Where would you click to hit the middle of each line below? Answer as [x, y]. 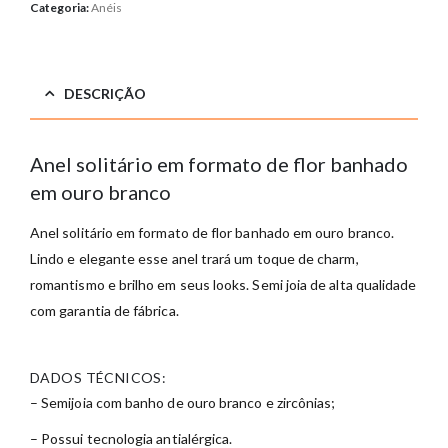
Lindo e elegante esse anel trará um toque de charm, [196, 258]
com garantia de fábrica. [104, 310]
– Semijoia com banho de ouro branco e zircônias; [183, 402]
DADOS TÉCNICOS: [98, 377]
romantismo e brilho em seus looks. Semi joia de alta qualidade [223, 284]
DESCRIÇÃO [105, 93]
